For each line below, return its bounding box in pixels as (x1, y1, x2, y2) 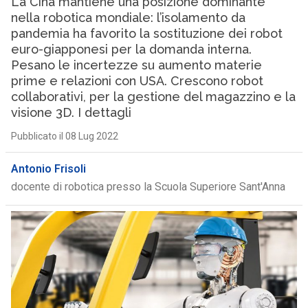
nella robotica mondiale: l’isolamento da (10, 10, 245, 25)
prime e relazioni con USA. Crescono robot (10, 74, 263, 88)
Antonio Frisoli (10, 162, 86, 175)
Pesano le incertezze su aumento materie (10, 58, 262, 72)
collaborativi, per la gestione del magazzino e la (10, 89, 296, 104)
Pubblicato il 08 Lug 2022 (10, 131, 118, 142)
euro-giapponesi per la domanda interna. (10, 42, 252, 56)
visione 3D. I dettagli (10, 105, 131, 120)
